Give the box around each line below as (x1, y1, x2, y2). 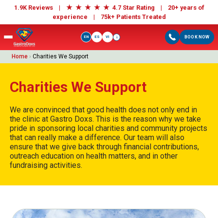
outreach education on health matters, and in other (10, 151, 178, 161)
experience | (52, 13, 101, 20)
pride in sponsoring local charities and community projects (10, 123, 207, 133)
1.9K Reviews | (14, 4, 66, 11)
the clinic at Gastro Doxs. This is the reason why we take (10, 114, 201, 124)
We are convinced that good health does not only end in (10, 105, 197, 114)
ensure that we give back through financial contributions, (10, 142, 199, 151)
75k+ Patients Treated (100, 13, 166, 20)
